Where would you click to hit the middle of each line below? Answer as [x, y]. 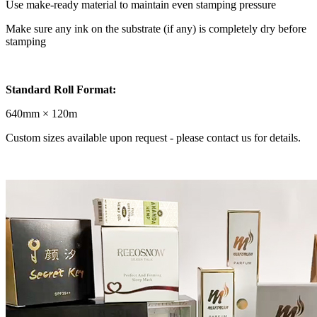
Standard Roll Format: [64, 90]
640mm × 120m [43, 114]
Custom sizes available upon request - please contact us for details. [153, 138]
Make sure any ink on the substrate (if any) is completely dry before [156, 29]
